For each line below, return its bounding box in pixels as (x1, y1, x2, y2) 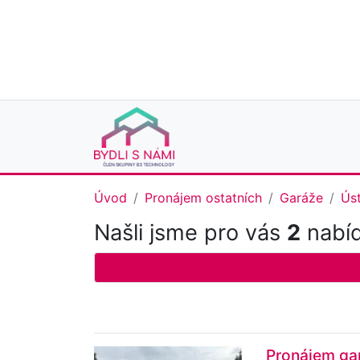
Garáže (280, 190, 323, 207)
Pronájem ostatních (145, 190, 262, 207)
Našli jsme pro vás (94, 219, 287, 247)
